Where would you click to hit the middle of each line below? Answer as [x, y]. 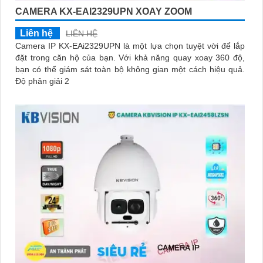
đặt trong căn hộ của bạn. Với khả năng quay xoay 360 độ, [67, 57]
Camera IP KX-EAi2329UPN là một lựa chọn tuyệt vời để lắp [130, 45]
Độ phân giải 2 [42, 81]
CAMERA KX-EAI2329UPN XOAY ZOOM [104, 11]
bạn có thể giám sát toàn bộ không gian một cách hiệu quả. [130, 69]
